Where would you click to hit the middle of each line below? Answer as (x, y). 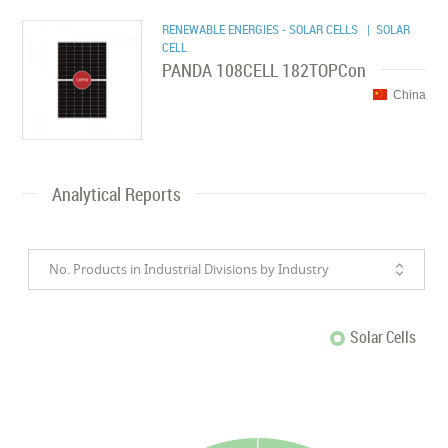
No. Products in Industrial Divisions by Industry (189, 268)
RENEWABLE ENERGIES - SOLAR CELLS (262, 28)
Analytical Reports (117, 193)
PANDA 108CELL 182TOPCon (264, 69)
